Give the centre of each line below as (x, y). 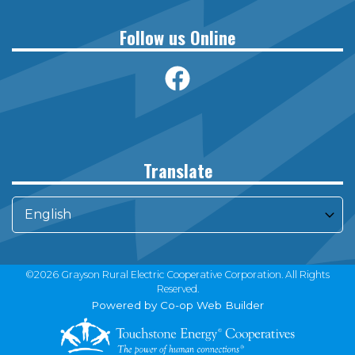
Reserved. (177, 289)
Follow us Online (177, 38)
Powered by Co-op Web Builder (177, 305)
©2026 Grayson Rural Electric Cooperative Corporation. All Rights (177, 275)
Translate (177, 171)
